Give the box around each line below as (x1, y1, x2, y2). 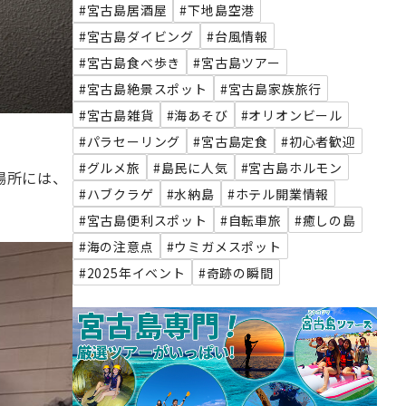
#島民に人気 (152, 158, 228, 177)
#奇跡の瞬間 (198, 263, 274, 282)
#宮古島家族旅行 (219, 79, 323, 98)
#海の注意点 (78, 237, 154, 256)
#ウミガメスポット (166, 237, 282, 256)
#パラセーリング (78, 131, 181, 150)
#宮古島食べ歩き (78, 53, 181, 72)
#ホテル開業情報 (227, 184, 330, 203)
